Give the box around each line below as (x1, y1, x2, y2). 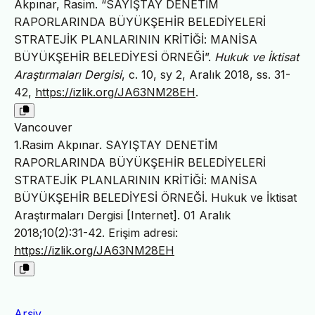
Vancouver (14, 120, 72, 135)
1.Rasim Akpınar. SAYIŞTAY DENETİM (14, 138, 218, 153)
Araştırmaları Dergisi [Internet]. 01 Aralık (14, 208, 231, 223)
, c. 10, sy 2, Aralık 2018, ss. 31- (122, 67, 290, 82)
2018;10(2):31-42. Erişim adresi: (14, 226, 178, 240)
